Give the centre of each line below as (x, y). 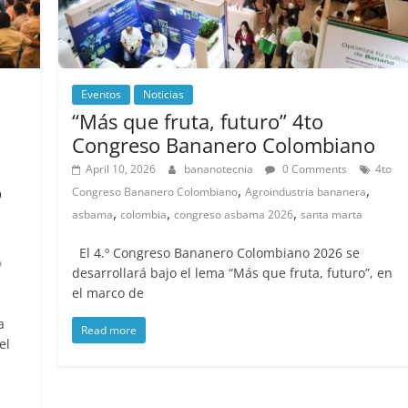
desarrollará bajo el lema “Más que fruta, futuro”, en (233, 272)
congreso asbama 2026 (234, 214)
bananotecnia (220, 168)
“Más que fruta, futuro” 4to (198, 121)
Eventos (102, 94)
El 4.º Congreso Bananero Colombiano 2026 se (216, 252)
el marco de (108, 292)
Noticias (164, 94)
